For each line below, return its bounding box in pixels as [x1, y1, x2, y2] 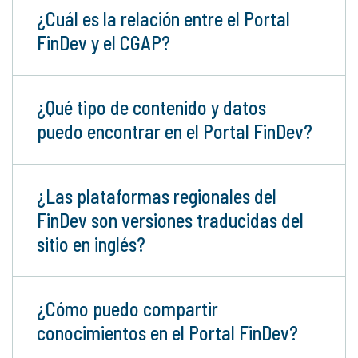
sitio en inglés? [37, 233, 145, 256]
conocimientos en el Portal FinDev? [37, 321, 298, 344]
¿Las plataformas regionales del [37, 185, 276, 208]
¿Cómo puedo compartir [37, 297, 218, 320]
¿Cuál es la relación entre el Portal [37, 7, 290, 30]
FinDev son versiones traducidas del [37, 209, 304, 232]
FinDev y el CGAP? [37, 31, 170, 54]
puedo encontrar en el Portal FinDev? [37, 120, 312, 143]
